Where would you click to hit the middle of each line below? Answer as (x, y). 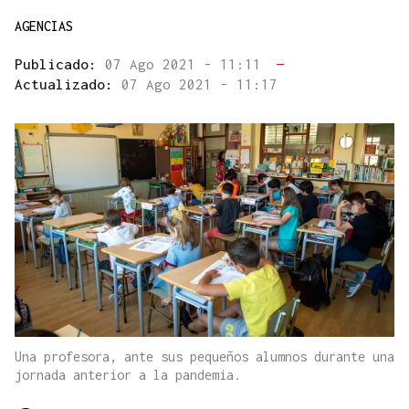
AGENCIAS (44, 26)
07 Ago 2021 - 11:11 (187, 64)
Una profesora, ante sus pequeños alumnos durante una (204, 357)
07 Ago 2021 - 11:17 (199, 84)
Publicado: (60, 64)
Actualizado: (68, 84)
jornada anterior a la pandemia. (128, 375)
